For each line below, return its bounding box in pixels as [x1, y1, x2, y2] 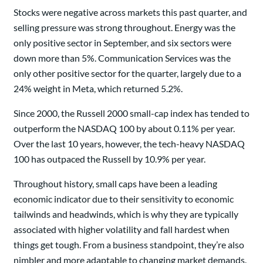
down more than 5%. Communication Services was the [14, 52, 231, 64]
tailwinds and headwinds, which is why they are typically [14, 208, 238, 220]
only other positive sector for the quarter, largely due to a [14, 68, 241, 79]
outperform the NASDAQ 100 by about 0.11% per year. [14, 123, 235, 134]
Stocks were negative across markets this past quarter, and [14, 6, 247, 18]
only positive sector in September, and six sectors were [14, 37, 231, 49]
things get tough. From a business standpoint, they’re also [14, 239, 244, 251]
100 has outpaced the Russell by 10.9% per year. [14, 153, 205, 165]
